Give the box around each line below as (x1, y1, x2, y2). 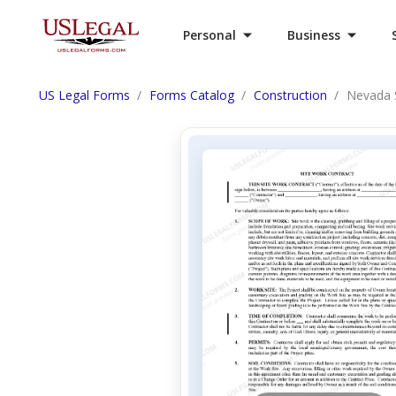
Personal (183, 27, 236, 43)
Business (287, 27, 340, 43)
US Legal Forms (39, 87, 130, 103)
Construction (254, 87, 327, 103)
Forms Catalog (149, 87, 234, 103)
